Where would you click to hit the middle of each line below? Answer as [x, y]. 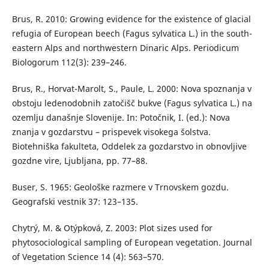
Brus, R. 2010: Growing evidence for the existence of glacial [131, 19]
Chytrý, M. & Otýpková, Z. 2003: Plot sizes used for [112, 228]
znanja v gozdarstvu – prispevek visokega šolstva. [111, 132]
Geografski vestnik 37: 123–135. [75, 202]
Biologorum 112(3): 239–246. [69, 62]
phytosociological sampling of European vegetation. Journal [132, 243]
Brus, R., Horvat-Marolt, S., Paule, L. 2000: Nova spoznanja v [131, 89]
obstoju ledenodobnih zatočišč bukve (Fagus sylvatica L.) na [132, 103]
